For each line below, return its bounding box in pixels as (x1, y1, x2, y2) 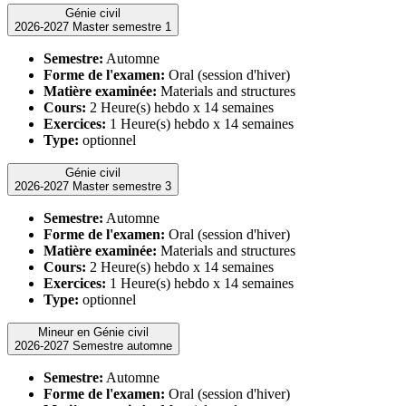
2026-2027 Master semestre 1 (72, 19, 171, 34)
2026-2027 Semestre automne (72, 338, 172, 353)
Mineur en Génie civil (38, 324, 149, 339)
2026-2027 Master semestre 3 (72, 179, 171, 193)
